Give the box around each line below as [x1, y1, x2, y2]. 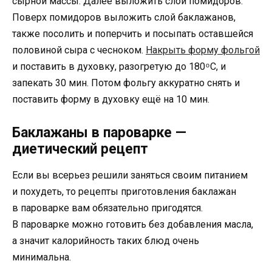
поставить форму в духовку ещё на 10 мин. [12, 93, 209, 106]
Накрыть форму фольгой [146, 44, 260, 56]
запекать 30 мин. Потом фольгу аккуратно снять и [12, 77, 240, 89]
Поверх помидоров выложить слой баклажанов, [12, 12, 236, 24]
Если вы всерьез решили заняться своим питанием [12, 169, 248, 181]
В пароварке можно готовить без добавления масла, [12, 218, 253, 230]
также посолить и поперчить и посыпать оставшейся [12, 28, 253, 40]
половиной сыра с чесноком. [12, 44, 146, 56]
